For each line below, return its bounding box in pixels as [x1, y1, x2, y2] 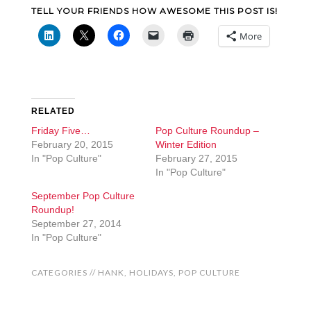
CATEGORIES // [31, 267, 98, 278]
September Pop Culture [31, 190, 135, 201]
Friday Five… [31, 125, 90, 136]
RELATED [31, 106, 75, 116]
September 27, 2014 [31, 218, 121, 229]
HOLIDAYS [128, 267, 174, 278]
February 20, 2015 [31, 139, 113, 150]
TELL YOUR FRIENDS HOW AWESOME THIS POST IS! [31, 6, 278, 16]
